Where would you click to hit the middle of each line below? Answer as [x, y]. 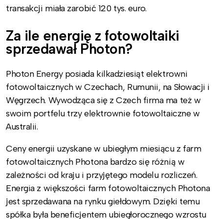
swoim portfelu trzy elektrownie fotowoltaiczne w [103, 114]
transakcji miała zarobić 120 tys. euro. [76, 9]
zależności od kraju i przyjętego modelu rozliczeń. [102, 175]
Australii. [22, 127]
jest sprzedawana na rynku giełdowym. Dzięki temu [103, 202]
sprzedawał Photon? [69, 49]
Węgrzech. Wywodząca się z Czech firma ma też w [103, 100]
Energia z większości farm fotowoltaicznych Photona [108, 188]
